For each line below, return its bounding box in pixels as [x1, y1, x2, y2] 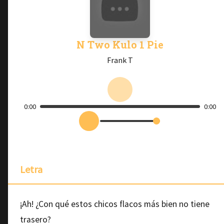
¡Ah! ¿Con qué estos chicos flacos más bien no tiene [20, 198, 209, 209]
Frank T [107, 55, 133, 65]
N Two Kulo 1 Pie [76, 38, 163, 51]
